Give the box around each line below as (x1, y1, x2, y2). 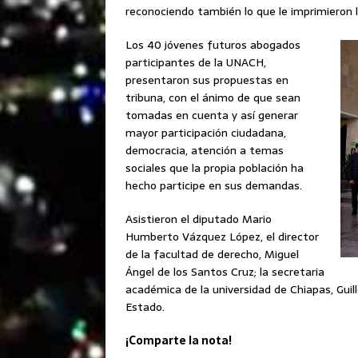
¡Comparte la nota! (125, 331, 232, 349)
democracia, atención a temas (125, 141, 284, 159)
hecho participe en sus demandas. (125, 176, 302, 194)
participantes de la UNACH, (125, 53, 266, 71)
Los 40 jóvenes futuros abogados (125, 35, 300, 54)
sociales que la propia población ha (125, 158, 304, 177)
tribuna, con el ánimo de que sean (125, 88, 300, 106)
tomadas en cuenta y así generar (125, 105, 298, 124)
